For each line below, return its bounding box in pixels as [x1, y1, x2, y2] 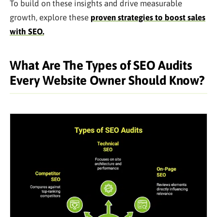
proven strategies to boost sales [91, 13, 205, 23]
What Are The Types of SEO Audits [10, 58, 192, 73]
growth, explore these [10, 13, 91, 23]
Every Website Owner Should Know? [10, 73, 205, 88]
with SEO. [10, 27, 44, 37]
